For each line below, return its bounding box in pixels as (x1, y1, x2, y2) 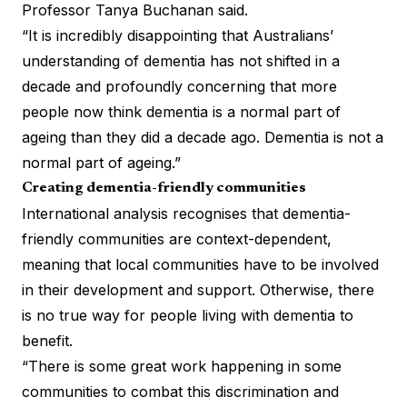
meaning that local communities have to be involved (22, 254, 379, 273)
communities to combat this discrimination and (22, 382, 339, 401)
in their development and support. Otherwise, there (22, 280, 374, 299)
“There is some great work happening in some (22, 356, 342, 375)
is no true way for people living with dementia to (22, 305, 353, 324)
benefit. (22, 331, 77, 350)
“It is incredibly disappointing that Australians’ (22, 25, 333, 45)
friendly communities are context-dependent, (22, 229, 332, 248)
